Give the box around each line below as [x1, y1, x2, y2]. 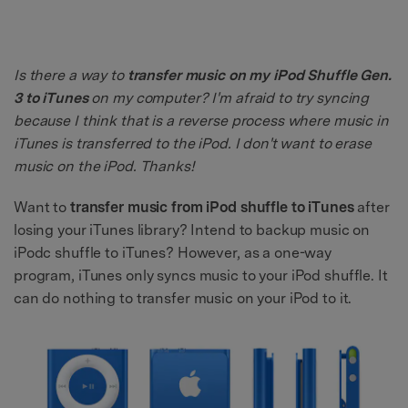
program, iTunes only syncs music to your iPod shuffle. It [14, 266, 388, 284]
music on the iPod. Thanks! [14, 157, 195, 175]
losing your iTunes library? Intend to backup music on [14, 220, 371, 239]
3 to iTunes [14, 88, 88, 107]
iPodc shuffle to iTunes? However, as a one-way [14, 243, 332, 261]
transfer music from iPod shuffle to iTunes [69, 198, 354, 216]
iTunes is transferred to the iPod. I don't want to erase [14, 134, 372, 152]
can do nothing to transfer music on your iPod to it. [14, 289, 352, 307]
